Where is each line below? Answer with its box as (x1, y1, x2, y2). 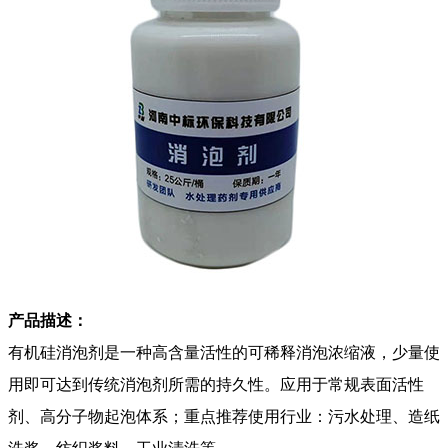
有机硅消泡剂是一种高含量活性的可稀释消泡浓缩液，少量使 (8, 343, 440, 361)
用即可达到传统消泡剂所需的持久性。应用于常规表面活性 (8, 375, 424, 393)
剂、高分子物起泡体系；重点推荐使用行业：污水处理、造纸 (8, 407, 440, 425)
